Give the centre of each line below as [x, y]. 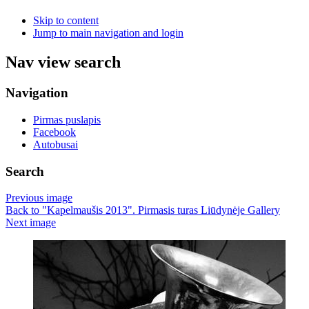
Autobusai [56, 144]
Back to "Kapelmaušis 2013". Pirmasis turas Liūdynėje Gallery [143, 210]
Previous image [39, 198]
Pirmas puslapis [67, 119]
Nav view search [63, 62]
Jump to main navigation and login [108, 33]
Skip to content [66, 21]
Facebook [54, 132]
